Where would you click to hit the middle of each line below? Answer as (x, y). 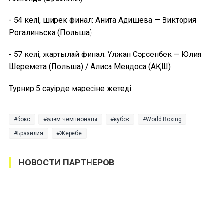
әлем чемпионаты (72, 119)
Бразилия (30, 133)
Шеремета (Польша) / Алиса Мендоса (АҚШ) (90, 66)
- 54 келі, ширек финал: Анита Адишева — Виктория (102, 20)
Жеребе (71, 133)
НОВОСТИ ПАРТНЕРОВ (66, 162)
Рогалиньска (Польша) (50, 32)
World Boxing (164, 119)
